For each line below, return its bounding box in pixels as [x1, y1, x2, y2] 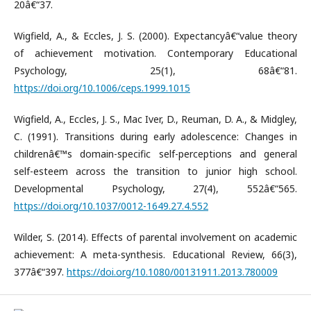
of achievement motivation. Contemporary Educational [14, 46, 297, 60]
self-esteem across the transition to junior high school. [14, 164, 297, 178]
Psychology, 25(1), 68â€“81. [14, 63, 297, 77]
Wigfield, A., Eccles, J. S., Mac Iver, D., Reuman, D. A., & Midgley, [14, 112, 297, 126]
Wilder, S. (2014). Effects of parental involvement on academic [14, 230, 297, 244]
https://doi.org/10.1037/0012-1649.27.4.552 [14, 199, 208, 212]
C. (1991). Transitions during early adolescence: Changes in [14, 129, 297, 143]
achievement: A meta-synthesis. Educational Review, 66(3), [14, 247, 297, 261]
